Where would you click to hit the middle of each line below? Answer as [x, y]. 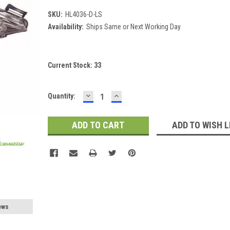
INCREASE [133, 95]
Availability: [65, 26]
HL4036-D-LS [83, 14]
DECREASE [106, 95]
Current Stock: [71, 65]
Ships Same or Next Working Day [133, 26]
